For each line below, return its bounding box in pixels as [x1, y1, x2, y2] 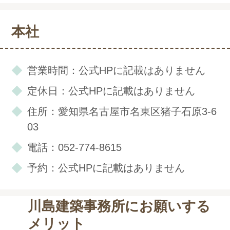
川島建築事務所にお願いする [27, 198, 210, 214]
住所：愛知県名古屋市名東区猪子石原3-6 [27, 105, 217, 117]
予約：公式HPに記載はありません [27, 162, 185, 174]
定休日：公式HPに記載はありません [27, 85, 195, 97]
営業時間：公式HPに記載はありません [27, 64, 205, 76]
